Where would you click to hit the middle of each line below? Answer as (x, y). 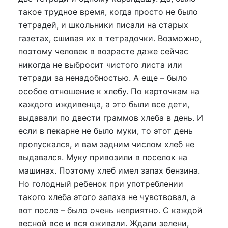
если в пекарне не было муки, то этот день (106, 131)
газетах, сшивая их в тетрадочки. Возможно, (110, 38)
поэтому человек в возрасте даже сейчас (103, 51)
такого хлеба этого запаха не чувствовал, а (107, 197)
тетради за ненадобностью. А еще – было (103, 78)
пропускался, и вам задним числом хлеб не (106, 144)
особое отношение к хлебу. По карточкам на (109, 91)
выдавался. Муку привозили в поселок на (103, 157)
